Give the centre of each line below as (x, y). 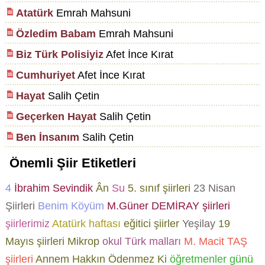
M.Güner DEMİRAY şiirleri (168, 206)
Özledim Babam (56, 34)
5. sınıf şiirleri (159, 188)
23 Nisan (214, 188)
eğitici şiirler (151, 224)
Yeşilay (198, 224)
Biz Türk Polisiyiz (59, 55)
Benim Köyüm (71, 206)
